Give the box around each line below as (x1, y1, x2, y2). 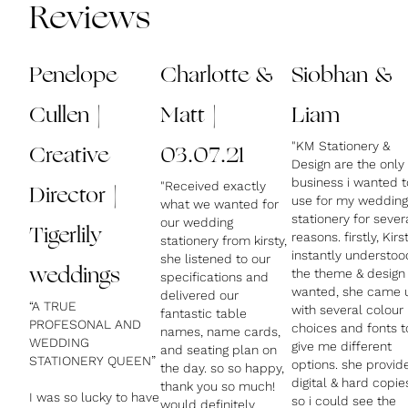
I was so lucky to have (29, 390, 159, 404)
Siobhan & (291, 66, 393, 87)
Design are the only (291, 157, 404, 171)
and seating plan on (160, 342, 277, 357)
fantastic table (160, 306, 247, 321)
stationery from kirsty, (160, 233, 287, 248)
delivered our (160, 288, 239, 302)
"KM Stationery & (291, 138, 390, 153)
